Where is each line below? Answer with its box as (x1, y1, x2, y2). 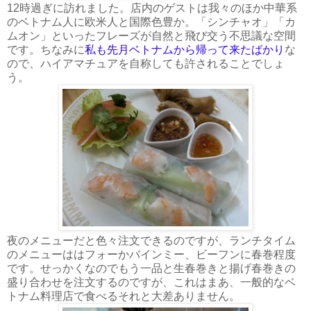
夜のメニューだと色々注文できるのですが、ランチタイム (7, 234, 296, 246)
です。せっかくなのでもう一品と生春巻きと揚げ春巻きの (7, 262, 296, 274)
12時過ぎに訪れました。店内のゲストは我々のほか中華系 (7, 1, 297, 14)
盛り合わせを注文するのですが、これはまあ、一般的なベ (7, 276, 296, 288)
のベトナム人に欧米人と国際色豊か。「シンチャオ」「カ (7, 15, 296, 28)
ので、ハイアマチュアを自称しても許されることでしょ (7, 57, 285, 69)
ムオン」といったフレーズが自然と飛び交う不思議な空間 (7, 29, 296, 42)
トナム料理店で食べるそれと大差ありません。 (7, 289, 240, 302)
